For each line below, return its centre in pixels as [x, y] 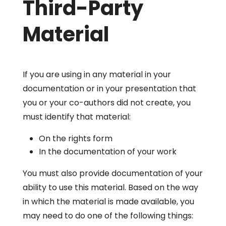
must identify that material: [76, 117]
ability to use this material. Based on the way [110, 187]
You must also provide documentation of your [112, 173]
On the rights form [75, 138]
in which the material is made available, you [108, 202]
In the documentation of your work [107, 152]
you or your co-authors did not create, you [106, 103]
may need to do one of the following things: [108, 216]
